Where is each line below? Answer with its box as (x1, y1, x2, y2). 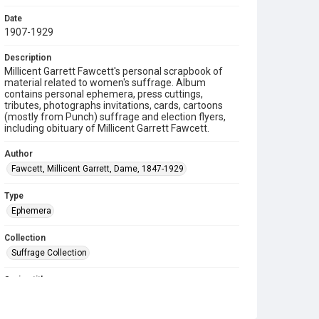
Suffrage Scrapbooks (11, 290, 93, 300)
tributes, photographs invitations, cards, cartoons (4, 100, 223, 111)
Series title (4, 275, 48, 285)
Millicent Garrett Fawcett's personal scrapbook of (4, 66, 223, 77)
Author (4, 149, 33, 159)
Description (4, 53, 51, 63)
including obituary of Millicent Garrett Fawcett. (4, 122, 209, 134)
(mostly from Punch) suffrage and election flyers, (4, 111, 226, 122)
